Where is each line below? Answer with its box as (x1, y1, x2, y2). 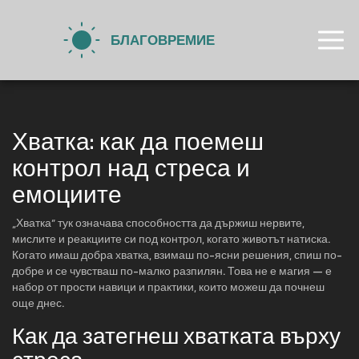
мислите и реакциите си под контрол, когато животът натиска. (12, 231, 330, 248)
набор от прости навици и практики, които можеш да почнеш (12, 279, 325, 296)
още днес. (12, 295, 64, 312)
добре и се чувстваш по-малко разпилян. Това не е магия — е (12, 263, 332, 280)
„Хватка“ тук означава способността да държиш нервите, (12, 215, 305, 232)
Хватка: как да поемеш (12, 123, 264, 159)
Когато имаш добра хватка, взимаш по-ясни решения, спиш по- (12, 247, 342, 264)
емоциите (12, 176, 122, 212)
